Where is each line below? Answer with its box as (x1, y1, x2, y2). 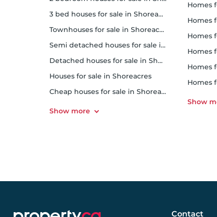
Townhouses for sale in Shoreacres (53, 25, 159, 34)
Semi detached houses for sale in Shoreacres (54, 41, 161, 49)
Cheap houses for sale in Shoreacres (54, 87, 161, 96)
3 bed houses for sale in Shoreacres (53, 10, 158, 18)
